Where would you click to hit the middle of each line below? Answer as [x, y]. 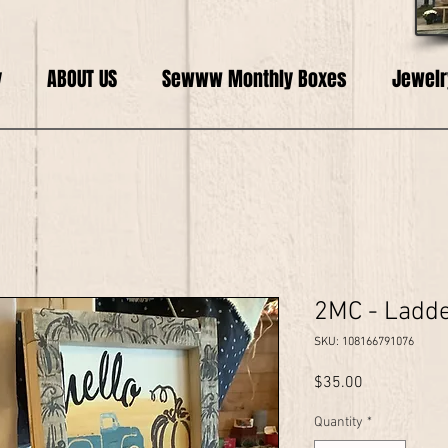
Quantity [338, 422]
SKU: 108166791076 [364, 342]
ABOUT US [81, 79]
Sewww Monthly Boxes [254, 79]
